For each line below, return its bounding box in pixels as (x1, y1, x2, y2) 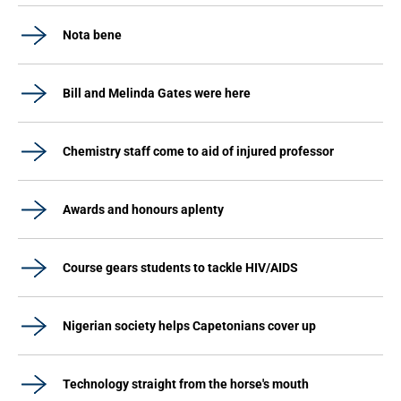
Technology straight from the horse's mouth (63, 377, 309, 391)
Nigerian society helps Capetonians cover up (63, 319, 316, 333)
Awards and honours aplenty (63, 202, 224, 217)
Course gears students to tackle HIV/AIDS (63, 260, 298, 275)
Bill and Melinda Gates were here (63, 86, 251, 100)
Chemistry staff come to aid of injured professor (63, 144, 334, 158)
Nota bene (63, 28, 122, 42)
